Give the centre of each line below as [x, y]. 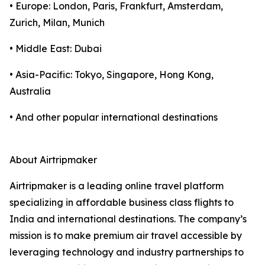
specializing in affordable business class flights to [122, 203]
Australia [30, 91]
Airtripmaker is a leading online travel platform [117, 186]
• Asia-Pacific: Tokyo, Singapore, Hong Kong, [112, 75]
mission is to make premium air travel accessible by [126, 236]
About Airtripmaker [53, 160]
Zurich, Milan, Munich [57, 23]
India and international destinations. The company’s [128, 219]
